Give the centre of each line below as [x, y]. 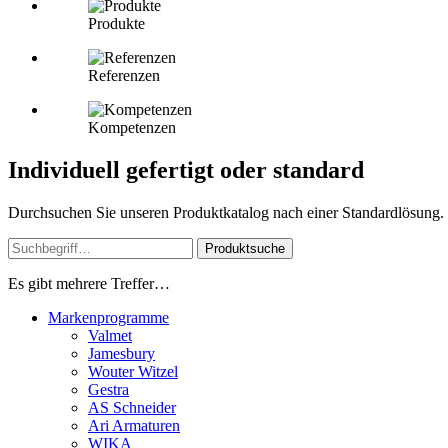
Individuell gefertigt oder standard [186, 170]
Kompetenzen [132, 128]
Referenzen [124, 76]
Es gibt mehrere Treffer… [89, 284]
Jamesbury [121, 354]
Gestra [108, 390]
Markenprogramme [108, 318]
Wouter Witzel [133, 372]
